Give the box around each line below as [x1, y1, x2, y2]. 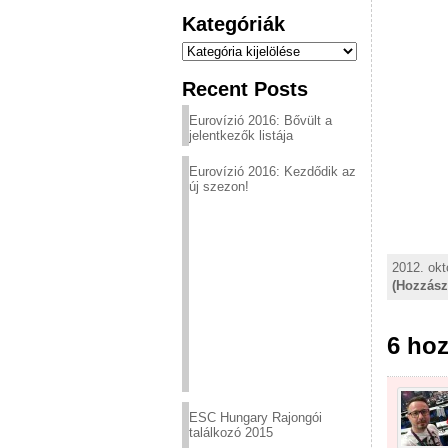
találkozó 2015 [189, 425, 273, 440]
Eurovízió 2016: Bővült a [189, 113, 332, 128]
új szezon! [189, 179, 249, 194]
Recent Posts [182, 77, 308, 100]
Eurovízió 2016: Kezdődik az [189, 164, 356, 179]
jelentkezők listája [189, 128, 293, 143]
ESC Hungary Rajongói [189, 410, 322, 425]
